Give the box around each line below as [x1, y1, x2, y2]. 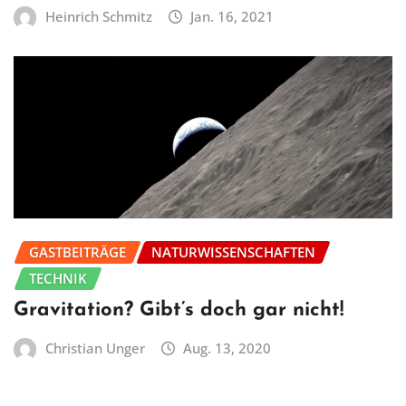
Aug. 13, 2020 [183, 339, 272, 358]
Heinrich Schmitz [44, 7, 152, 26]
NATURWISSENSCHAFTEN [151, 242, 315, 261]
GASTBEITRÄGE [29, 242, 126, 261]
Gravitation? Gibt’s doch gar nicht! [14, 300, 343, 322]
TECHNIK [29, 268, 87, 287]
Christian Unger [44, 339, 145, 358]
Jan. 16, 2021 [190, 7, 275, 26]
